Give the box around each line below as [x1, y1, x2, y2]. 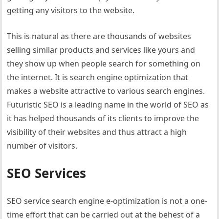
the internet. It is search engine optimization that [7, 72, 189, 83]
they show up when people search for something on [7, 58, 201, 69]
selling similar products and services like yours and [7, 44, 196, 55]
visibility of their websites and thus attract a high [7, 127, 187, 137]
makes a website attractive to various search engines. [7, 86, 205, 96]
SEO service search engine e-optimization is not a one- [7, 196, 208, 206]
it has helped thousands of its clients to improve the [7, 113, 199, 124]
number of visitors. [7, 140, 78, 151]
